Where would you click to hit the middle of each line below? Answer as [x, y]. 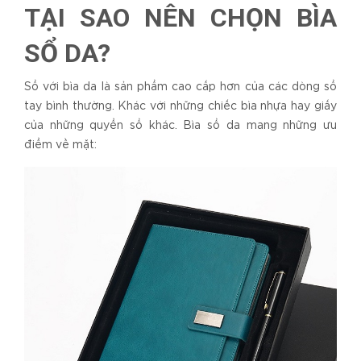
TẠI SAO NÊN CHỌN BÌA [180, 17]
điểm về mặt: [60, 145]
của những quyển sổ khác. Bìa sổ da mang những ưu [180, 125]
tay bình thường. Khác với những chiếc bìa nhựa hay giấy [180, 106]
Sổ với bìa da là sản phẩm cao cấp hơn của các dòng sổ [180, 87]
